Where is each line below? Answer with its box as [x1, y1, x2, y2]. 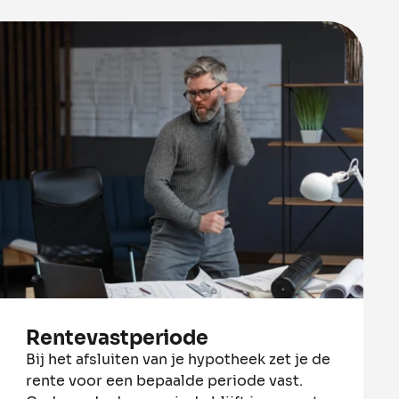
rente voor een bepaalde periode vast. [26, 370, 304, 390]
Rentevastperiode [26, 325, 209, 350]
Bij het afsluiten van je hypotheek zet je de [26, 349, 331, 369]
